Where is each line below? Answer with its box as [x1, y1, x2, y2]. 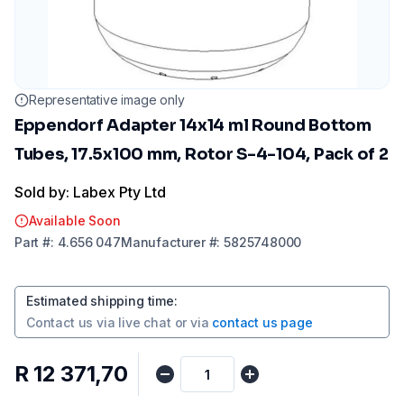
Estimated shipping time [26, 293, 174, 308]
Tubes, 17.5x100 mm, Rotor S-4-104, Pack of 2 [14, 144, 389, 164]
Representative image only [29, 92, 185, 107]
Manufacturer [120, 234, 206, 250]
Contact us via [26, 315, 115, 330]
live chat [118, 315, 171, 330]
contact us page [212, 315, 313, 330]
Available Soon [29, 213, 121, 228]
